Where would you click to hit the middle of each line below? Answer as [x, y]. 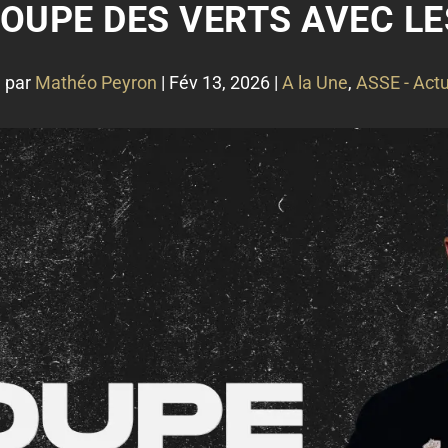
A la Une [315, 82]
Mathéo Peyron [96, 82]
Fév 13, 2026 [219, 82]
